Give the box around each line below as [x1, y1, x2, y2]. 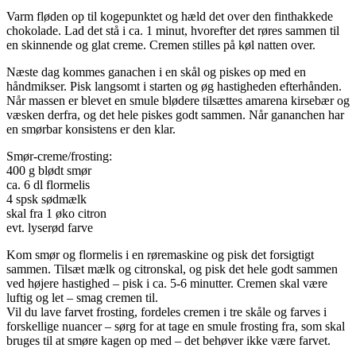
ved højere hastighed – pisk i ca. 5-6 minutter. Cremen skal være [6, 277, 327, 291]
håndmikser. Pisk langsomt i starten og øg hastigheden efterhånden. [6, 79, 342, 94]
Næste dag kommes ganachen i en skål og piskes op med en [6, 65, 306, 79]
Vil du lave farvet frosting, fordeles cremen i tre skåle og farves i [6, 305, 327, 319]
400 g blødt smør [6, 164, 91, 178]
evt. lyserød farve [6, 221, 93, 235]
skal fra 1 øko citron [6, 207, 106, 221]
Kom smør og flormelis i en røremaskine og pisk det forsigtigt [6, 248, 314, 262]
